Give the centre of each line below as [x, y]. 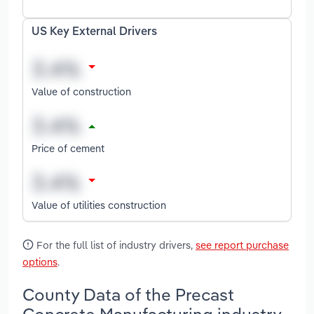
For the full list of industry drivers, [115, 245]
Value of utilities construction [99, 205]
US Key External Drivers [94, 32]
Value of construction [81, 91]
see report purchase [242, 245]
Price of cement [68, 148]
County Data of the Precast [128, 294]
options [40, 262]
